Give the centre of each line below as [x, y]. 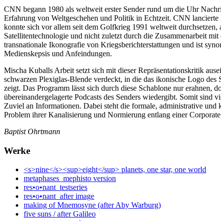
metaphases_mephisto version [70, 179]
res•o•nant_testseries [55, 187]
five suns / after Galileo [60, 214]
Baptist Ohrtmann [32, 131]
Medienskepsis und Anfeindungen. [58, 53]
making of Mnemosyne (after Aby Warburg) [92, 205]
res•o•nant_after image [59, 196]
